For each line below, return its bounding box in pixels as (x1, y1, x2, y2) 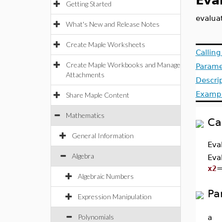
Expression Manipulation (78, 192, 152, 201)
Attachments (66, 70, 105, 79)
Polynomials (78, 213, 114, 221)
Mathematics (66, 111, 105, 119)
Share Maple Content (66, 91, 129, 99)
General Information (72, 131, 134, 140)
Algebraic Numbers (78, 172, 134, 180)
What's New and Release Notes (66, 20, 160, 28)
